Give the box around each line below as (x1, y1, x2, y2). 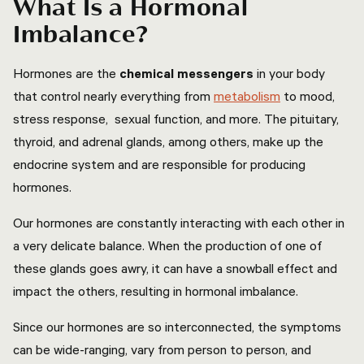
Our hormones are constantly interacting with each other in (13, 214, 344, 231)
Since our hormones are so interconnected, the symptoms (13, 318, 341, 335)
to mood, (280, 88, 335, 104)
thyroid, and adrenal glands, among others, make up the (13, 133, 323, 149)
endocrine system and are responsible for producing (13, 156, 305, 172)
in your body (253, 65, 325, 81)
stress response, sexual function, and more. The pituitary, (13, 110, 339, 127)
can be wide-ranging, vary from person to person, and (13, 341, 311, 357)
